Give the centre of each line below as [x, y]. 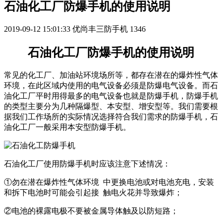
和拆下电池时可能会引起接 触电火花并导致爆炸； [93, 192]
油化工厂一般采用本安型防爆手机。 [67, 127]
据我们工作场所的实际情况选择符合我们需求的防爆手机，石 [111, 116]
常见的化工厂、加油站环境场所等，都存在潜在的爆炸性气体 [111, 75]
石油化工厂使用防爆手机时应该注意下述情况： [87, 164]
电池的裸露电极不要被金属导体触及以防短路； [95, 211]
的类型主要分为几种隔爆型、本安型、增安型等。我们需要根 [111, 106]
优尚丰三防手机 [100, 29]
